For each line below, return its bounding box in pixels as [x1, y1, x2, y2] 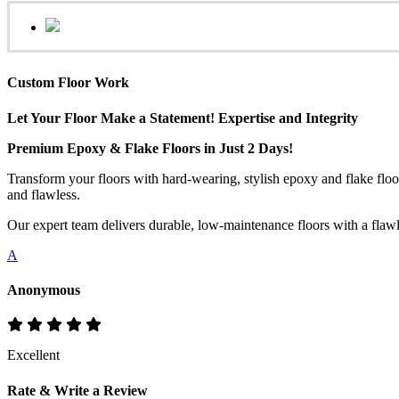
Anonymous [7, 281, 80, 297]
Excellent [7, 347, 60, 363]
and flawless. [7, 186, 80, 202]
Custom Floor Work [7, 75, 129, 91]
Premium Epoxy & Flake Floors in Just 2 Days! [7, 140, 293, 156]
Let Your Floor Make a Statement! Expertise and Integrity [7, 110, 358, 126]
